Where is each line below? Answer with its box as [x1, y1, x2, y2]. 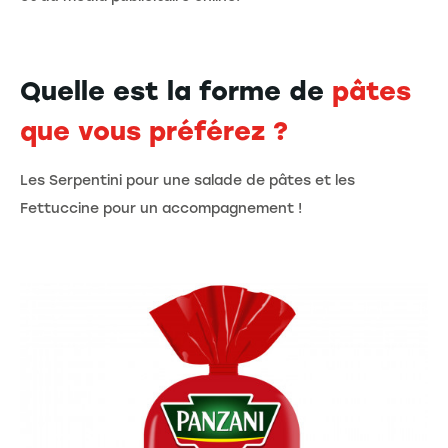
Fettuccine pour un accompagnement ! [20, 199, 302, 217]
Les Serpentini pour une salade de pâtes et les [20, 171, 355, 189]
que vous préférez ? [20, 114, 288, 147]
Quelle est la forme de [20, 74, 332, 107]
